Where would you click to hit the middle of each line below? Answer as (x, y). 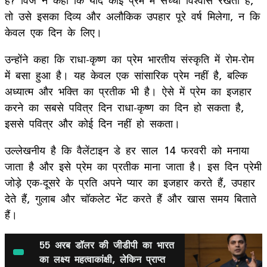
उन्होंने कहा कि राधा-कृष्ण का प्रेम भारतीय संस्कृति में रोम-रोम (129, 59)
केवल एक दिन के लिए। (53, 32)
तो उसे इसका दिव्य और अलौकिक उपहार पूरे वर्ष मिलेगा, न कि (132, 16)
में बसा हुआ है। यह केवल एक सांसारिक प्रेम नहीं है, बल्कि (126, 75)
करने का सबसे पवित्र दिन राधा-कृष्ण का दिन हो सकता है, (124, 107)
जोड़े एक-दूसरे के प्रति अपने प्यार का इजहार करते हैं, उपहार (130, 182)
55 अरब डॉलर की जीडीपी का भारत (107, 245)
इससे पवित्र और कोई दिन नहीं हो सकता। (92, 123)
